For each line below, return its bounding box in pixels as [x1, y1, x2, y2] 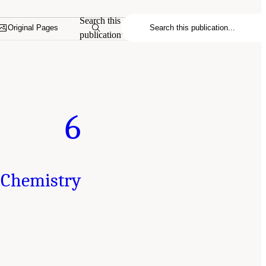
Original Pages [8, 23, 59, 33]
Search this [80, 15, 121, 26]
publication [80, 29, 122, 40]
